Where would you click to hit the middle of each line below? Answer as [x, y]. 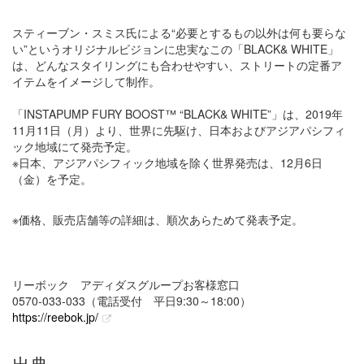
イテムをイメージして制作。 [86, 82]
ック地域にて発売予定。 [75, 147]
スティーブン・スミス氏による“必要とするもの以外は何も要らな [179, 33]
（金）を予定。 [52, 179]
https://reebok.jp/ [55, 317]
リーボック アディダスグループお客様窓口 [126, 285]
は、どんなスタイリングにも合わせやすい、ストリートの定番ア [177, 65]
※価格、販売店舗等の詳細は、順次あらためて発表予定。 [158, 220]
